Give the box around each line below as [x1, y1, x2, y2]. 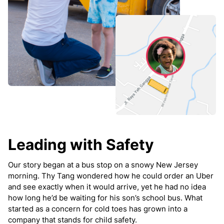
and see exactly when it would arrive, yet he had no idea [8, 181, 206, 191]
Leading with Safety [8, 135, 154, 153]
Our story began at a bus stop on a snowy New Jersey [8, 159, 198, 169]
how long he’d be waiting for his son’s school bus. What [8, 192, 202, 202]
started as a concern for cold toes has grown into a [8, 203, 187, 213]
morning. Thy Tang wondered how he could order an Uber [8, 170, 213, 180]
